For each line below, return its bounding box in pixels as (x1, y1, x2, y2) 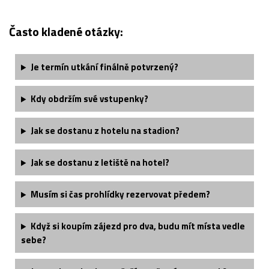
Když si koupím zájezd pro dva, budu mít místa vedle (30, 219, 245, 234)
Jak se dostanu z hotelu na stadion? (30, 124, 180, 138)
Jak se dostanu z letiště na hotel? (30, 156, 169, 170)
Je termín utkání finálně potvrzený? (30, 60, 178, 74)
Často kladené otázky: (9, 22, 123, 41)
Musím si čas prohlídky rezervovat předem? (30, 187, 210, 202)
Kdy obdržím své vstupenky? (30, 92, 148, 106)
